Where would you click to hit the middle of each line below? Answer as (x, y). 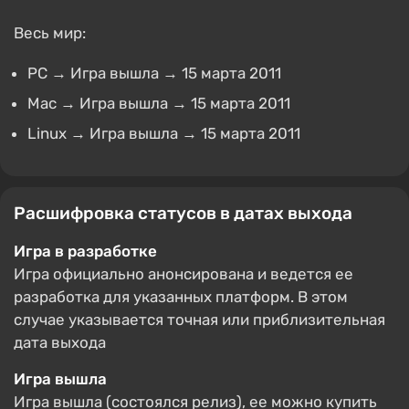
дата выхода (60, 342)
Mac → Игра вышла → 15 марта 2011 (159, 103)
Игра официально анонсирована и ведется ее (184, 274)
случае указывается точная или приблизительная (199, 320)
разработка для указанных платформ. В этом (181, 297)
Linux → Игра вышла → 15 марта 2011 (164, 133)
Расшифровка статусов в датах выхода (183, 213)
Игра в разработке (85, 251)
